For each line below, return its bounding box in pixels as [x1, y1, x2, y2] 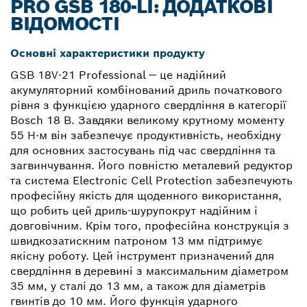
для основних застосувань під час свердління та [10, 143, 275, 158]
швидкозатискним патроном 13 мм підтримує [10, 233, 262, 248]
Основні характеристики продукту [10, 45, 205, 60]
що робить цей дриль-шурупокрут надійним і [10, 203, 258, 218]
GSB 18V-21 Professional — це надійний [10, 67, 226, 82]
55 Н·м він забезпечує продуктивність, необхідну [10, 127, 281, 143]
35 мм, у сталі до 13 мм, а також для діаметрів [10, 278, 265, 293]
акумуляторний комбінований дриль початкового [10, 82, 282, 97]
